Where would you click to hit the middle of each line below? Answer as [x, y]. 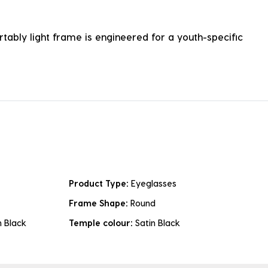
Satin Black [158, 223]
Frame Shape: [100, 203]
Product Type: [100, 184]
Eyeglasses [154, 184]
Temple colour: [102, 223]
